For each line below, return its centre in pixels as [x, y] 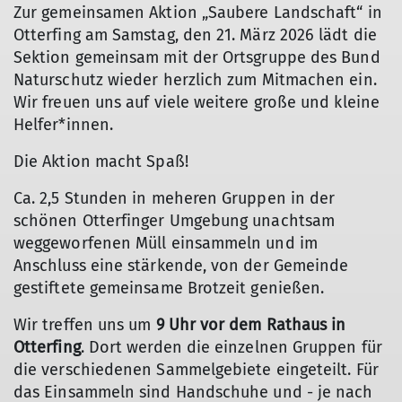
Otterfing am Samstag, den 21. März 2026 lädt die [195, 35]
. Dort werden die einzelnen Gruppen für [231, 347]
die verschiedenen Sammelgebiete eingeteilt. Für [196, 370]
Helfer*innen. [64, 125]
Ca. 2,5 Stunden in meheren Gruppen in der [175, 198]
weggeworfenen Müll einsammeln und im [166, 243]
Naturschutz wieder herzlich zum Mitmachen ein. [195, 80]
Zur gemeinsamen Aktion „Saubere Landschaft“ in [198, 13]
